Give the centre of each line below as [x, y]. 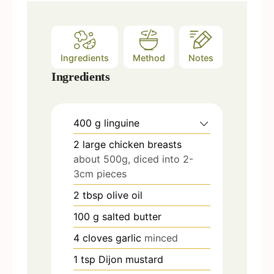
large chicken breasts [132, 145]
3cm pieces [100, 174]
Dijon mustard [131, 260]
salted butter [132, 217]
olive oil [124, 195]
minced [161, 238]
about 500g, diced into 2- [133, 159]
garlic [128, 238]
